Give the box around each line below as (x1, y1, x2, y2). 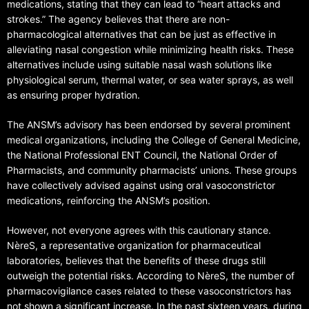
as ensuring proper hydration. (7, 89, 140, 101)
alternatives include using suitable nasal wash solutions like (7, 59, 272, 70)
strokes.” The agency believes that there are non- (7, 13, 230, 25)
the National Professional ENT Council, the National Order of (7, 149, 277, 161)
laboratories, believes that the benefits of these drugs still (7, 255, 266, 266)
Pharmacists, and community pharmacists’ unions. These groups (7, 164, 297, 176)
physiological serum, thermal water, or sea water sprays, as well (7, 74, 293, 86)
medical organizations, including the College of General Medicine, (7, 134, 301, 146)
